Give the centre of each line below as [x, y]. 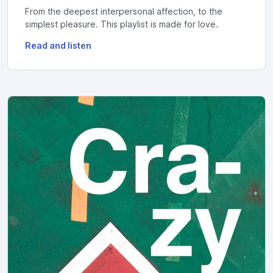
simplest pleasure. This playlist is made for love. [122, 24]
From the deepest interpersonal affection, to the [124, 11]
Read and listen [58, 45]
